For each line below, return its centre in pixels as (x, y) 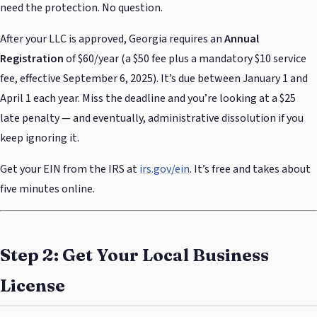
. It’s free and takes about (250, 169)
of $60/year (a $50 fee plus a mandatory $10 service (185, 58)
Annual (242, 39)
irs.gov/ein (165, 169)
